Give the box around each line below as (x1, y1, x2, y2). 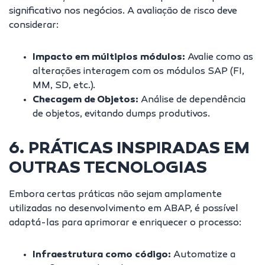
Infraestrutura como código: (33, 250, 171, 261)
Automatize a (171, 250, 235, 261)
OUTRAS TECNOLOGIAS (9, 159, 207, 179)
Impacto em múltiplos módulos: (33, 52, 185, 63)
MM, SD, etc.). (33, 80, 95, 92)
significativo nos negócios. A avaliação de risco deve (9, 6, 237, 17)
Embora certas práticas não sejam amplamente (9, 189, 222, 201)
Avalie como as (185, 52, 253, 63)
